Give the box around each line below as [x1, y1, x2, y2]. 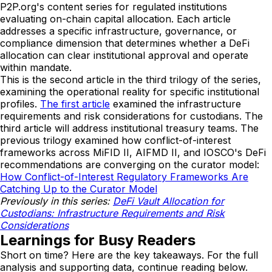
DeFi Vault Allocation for [113, 195, 224, 207]
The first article [40, 98, 110, 110]
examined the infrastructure [110, 98, 241, 110]
